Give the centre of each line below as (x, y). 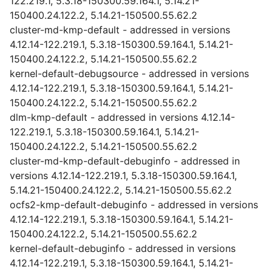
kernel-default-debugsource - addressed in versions (129, 73)
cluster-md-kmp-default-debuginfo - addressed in (125, 161)
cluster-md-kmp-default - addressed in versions (120, 30)
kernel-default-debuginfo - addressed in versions (123, 248)
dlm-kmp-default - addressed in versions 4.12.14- (122, 117)
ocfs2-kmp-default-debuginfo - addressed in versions (134, 205)
